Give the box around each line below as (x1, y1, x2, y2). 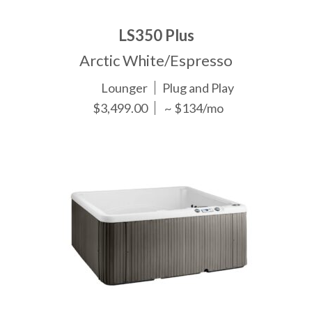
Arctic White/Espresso (79, 50, 233, 70)
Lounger (101, 79, 148, 95)
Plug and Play (162, 79, 235, 95)
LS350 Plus (118, 25, 194, 45)
